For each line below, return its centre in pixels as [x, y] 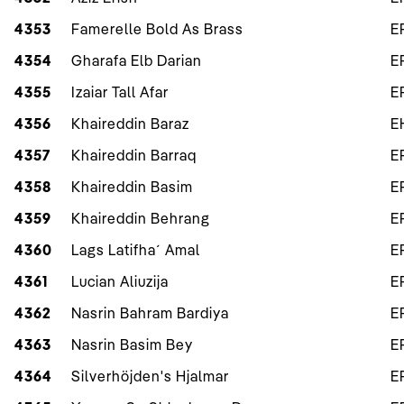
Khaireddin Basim [132, 187]
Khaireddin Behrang [141, 219]
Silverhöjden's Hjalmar [150, 376]
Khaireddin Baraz [130, 124]
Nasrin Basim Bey [132, 345]
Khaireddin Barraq [134, 156]
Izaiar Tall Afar [120, 92]
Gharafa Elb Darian [137, 61]
